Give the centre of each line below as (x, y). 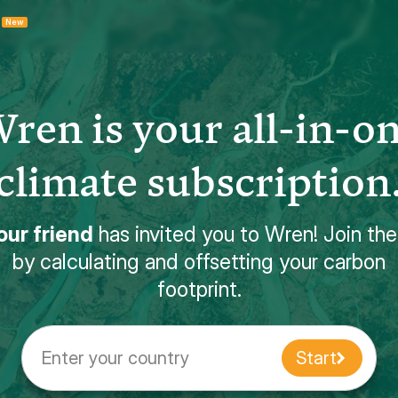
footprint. (199, 289)
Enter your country (115, 358)
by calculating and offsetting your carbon (199, 262)
